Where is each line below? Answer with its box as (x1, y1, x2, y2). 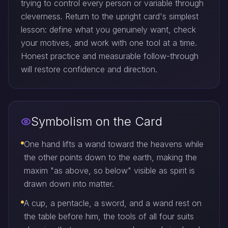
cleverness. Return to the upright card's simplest (21, 11, 198, 21)
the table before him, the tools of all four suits (24, 211, 194, 221)
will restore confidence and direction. (21, 64, 157, 74)
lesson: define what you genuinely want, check (21, 24, 196, 35)
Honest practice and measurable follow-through (21, 51, 198, 61)
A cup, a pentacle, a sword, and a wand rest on (24, 198, 202, 208)
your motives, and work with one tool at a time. (21, 38, 197, 48)
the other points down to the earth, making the (24, 152, 197, 162)
